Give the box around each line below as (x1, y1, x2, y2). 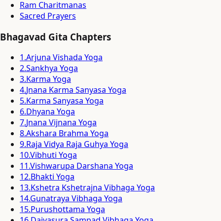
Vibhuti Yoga (30, 149, 77, 161)
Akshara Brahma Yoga (26, 128, 109, 139)
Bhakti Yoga (31, 171, 74, 183)
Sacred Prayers (20, 10, 76, 21)
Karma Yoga (26, 74, 71, 85)
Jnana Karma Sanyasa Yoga (26, 84, 126, 96)
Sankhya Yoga (26, 63, 78, 74)
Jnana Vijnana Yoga (26, 117, 97, 128)
